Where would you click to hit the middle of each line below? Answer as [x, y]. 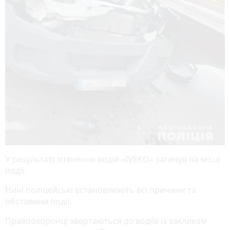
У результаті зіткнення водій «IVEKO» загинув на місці [113, 159]
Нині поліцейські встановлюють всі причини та [101, 190]
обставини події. [38, 202]
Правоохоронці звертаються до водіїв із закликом [106, 221]
